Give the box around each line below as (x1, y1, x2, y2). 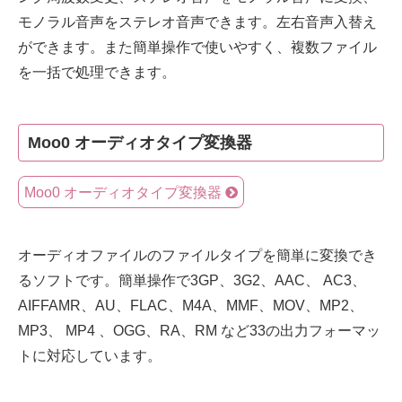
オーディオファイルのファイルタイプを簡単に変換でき (18, 247, 377, 263)
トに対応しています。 (18, 347, 162, 363)
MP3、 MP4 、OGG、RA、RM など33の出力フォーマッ (18, 322, 380, 338)
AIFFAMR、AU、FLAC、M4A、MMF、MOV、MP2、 (18, 297, 363, 313)
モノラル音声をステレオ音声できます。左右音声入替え (18, 13, 377, 30)
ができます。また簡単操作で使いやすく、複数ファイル (18, 39, 377, 55)
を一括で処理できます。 (18, 64, 176, 80)
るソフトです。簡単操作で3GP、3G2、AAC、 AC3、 (18, 272, 366, 288)
